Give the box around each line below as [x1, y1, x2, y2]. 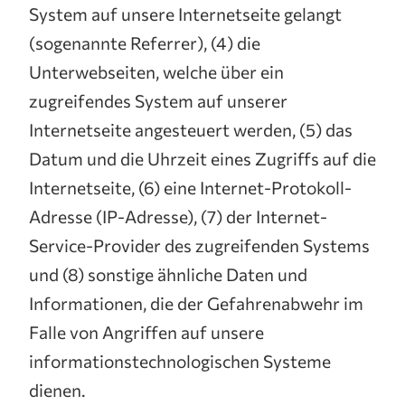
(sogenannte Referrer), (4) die [29, 32, 260, 53]
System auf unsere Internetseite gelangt [29, 3, 342, 24]
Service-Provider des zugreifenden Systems [29, 234, 370, 256]
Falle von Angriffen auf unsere [29, 321, 264, 343]
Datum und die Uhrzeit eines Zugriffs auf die [29, 147, 376, 169]
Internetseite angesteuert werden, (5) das [29, 118, 353, 140]
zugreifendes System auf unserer [29, 89, 287, 111]
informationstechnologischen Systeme [29, 350, 331, 372]
